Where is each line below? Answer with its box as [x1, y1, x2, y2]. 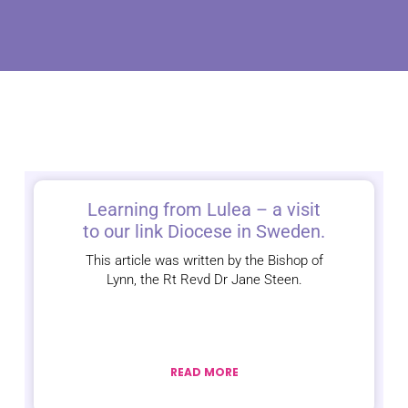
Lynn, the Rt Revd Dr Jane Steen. [106, 271, 302, 289]
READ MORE [169, 364, 239, 381]
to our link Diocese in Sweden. [83, 220, 325, 243]
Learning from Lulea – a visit [87, 199, 321, 221]
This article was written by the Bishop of [85, 252, 323, 270]
